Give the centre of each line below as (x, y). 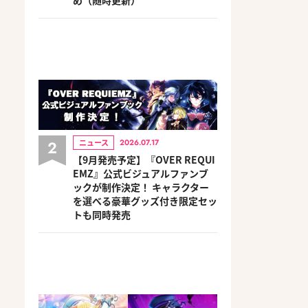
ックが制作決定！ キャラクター (141, 187)
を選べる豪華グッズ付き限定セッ (145, 200)
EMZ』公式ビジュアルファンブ (141, 173)
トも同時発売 (102, 214)
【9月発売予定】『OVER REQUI (144, 159)
